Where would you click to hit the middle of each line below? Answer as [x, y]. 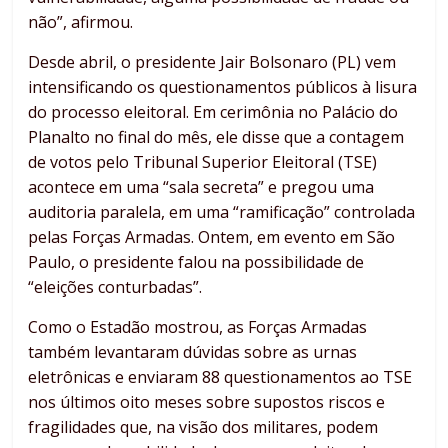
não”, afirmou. [81, 22]
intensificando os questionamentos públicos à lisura [223, 87]
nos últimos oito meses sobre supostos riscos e [207, 402]
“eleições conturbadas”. [115, 287]
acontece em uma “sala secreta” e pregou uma [201, 187]
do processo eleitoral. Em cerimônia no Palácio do [213, 112]
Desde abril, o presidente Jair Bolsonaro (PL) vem [212, 62]
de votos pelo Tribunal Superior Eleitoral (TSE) [203, 162]
